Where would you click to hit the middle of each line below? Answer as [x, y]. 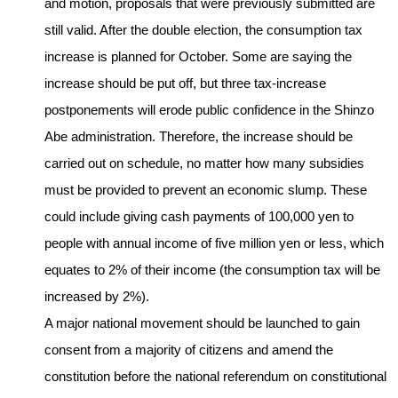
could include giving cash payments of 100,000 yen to [199, 217]
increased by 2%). [97, 297]
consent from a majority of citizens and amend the [189, 350]
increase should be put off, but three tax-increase [185, 84]
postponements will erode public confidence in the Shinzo [209, 110]
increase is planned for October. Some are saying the [198, 57]
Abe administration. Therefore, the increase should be [199, 137]
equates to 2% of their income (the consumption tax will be [212, 270]
